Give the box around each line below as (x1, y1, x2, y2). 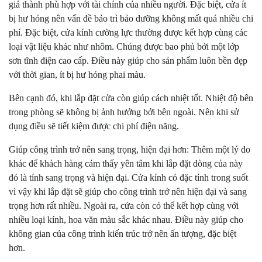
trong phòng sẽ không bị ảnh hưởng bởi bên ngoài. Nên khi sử (9, 107, 239, 118)
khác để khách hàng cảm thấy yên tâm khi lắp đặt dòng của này (9, 158, 243, 169)
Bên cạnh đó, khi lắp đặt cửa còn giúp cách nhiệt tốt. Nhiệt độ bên (9, 93, 253, 104)
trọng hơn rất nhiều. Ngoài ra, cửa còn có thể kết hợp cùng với (9, 201, 239, 211)
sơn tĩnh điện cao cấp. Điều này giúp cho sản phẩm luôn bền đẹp (9, 56, 247, 66)
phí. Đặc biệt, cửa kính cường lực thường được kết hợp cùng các (9, 27, 247, 38)
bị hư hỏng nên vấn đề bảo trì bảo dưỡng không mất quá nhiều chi (9, 13, 253, 24)
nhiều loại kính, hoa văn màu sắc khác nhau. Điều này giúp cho (9, 215, 243, 225)
